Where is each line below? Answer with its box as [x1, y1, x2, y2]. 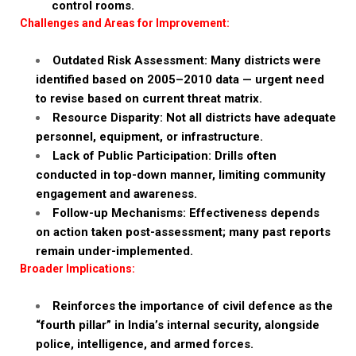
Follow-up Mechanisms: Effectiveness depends [52, 206, 319, 220]
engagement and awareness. [36, 187, 197, 201]
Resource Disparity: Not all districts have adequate [52, 110, 336, 125]
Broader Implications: [20, 262, 135, 275]
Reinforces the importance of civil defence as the [52, 299, 333, 313]
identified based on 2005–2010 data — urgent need [36, 72, 324, 87]
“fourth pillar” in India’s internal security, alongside [36, 318, 319, 332]
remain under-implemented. [36, 244, 193, 258]
